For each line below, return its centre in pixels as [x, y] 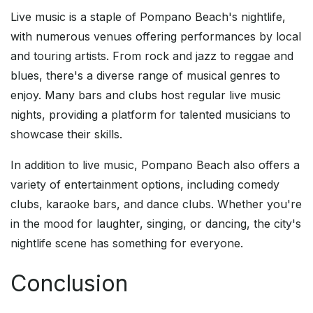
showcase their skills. [66, 134]
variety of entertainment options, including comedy [145, 185]
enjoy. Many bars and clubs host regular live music [146, 95]
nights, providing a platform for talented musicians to [151, 115]
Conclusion [69, 284]
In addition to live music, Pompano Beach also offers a [155, 165]
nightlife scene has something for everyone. [127, 243]
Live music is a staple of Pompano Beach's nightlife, [148, 17]
